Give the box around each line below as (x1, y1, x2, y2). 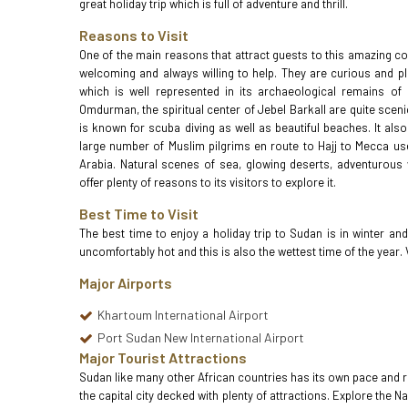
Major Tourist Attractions (79, 349, 247, 366)
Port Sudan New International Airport (97, 330, 304, 345)
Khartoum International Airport (97, 307, 269, 322)
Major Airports (79, 274, 172, 291)
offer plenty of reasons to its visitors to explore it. (79, 175, 336, 189)
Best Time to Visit (79, 205, 199, 222)
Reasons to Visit (79, 26, 189, 44)
